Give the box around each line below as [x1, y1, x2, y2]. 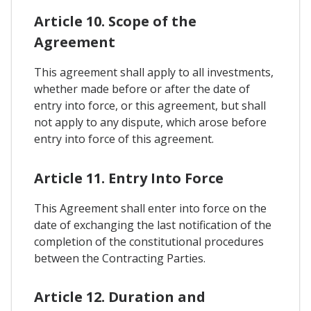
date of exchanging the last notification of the [34, 217, 271, 233]
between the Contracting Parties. [34, 250, 205, 266]
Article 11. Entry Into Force [34, 168, 224, 187]
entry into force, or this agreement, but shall [34, 98, 266, 114]
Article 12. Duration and [34, 287, 205, 306]
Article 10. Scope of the [34, 12, 196, 31]
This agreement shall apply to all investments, [34, 65, 274, 81]
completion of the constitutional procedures [34, 233, 264, 249]
